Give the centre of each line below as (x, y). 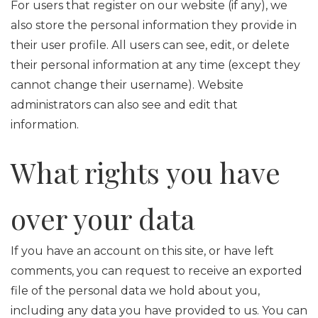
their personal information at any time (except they (155, 65)
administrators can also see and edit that (124, 105)
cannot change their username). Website (127, 85)
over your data (103, 218)
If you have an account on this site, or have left (142, 251)
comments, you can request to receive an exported (157, 271)
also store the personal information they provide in (154, 25)
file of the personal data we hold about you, (135, 291)
